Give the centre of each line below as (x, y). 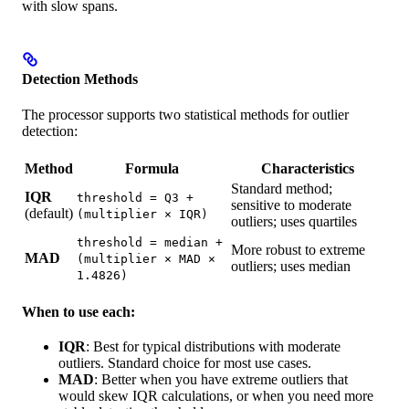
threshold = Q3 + (135, 198)
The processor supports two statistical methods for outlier (185, 115)
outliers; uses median (291, 266)
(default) (49, 213)
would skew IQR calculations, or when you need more (216, 396)
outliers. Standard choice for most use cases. (185, 363)
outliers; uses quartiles (294, 221)
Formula (152, 168)
